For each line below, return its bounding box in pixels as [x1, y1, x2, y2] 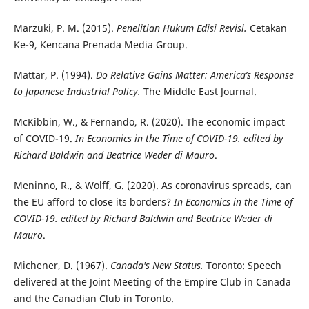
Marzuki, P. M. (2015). [13, 21, 117, 34]
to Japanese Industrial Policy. [13, 84, 141, 98]
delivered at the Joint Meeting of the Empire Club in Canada [13, 275, 291, 288]
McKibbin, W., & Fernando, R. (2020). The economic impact [13, 114, 285, 128]
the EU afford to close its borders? [13, 195, 174, 208]
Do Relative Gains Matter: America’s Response [95, 68, 294, 81]
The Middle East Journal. [140, 84, 257, 98]
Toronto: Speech [203, 258, 281, 272]
